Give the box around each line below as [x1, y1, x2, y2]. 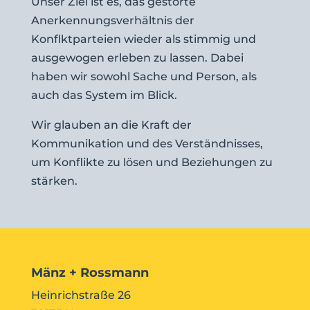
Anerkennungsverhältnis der [30, 14, 194, 27]
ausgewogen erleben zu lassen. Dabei [30, 51, 244, 64]
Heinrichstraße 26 [30, 289, 131, 302]
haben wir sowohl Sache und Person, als [30, 70, 257, 83]
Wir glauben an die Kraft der [30, 118, 192, 131]
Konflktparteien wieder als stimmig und [30, 33, 256, 46]
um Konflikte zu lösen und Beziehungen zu [30, 156, 273, 169]
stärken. [30, 174, 77, 188]
